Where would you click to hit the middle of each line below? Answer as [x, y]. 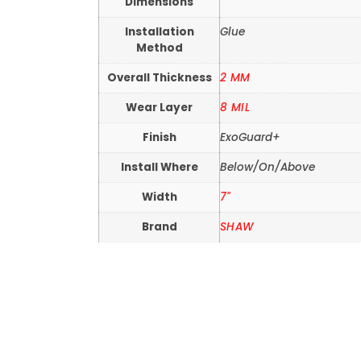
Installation [159, 31]
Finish [159, 137]
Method [159, 48]
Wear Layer [159, 107]
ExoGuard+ [250, 137]
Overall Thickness [159, 77]
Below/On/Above [268, 167]
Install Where [159, 167]
